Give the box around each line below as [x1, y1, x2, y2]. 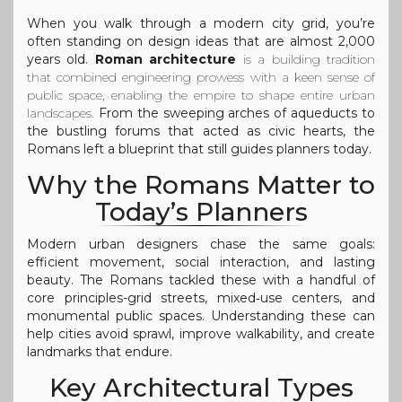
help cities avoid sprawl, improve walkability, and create [27, 326, 375, 343]
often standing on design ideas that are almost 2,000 [27, 33, 375, 50]
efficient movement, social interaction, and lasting [27, 254, 375, 271]
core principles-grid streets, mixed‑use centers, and [27, 290, 375, 307]
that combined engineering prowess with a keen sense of [27, 69, 375, 86]
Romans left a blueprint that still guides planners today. [27, 141, 371, 158]
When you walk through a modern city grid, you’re [27, 15, 375, 32]
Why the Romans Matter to [27, 170, 375, 201]
